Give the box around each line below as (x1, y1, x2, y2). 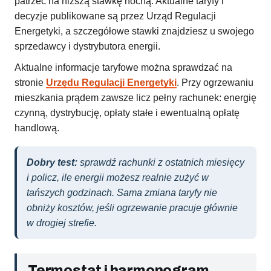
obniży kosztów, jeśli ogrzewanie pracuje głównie (27, 203, 238, 214)
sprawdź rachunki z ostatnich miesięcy (77, 157, 244, 168)
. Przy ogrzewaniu (177, 77, 253, 88)
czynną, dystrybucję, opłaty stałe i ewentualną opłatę (15, 108, 240, 119)
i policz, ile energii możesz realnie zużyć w (27, 172, 209, 183)
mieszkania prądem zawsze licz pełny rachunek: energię (15, 93, 256, 103)
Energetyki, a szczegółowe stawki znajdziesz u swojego (15, 26, 254, 37)
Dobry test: (27, 157, 77, 168)
